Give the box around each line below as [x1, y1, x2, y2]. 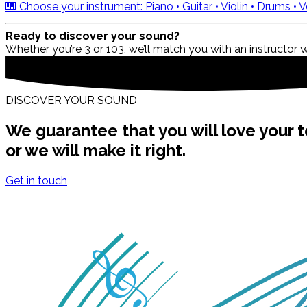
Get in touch [5, 174, 67, 188]
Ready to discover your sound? [5, 29, 180, 42]
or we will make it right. [5, 140, 186, 161]
